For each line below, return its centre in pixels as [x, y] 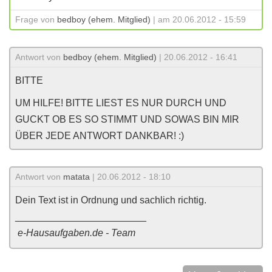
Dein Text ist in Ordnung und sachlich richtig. [111, 200]
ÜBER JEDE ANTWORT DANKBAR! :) [100, 136]
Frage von [36, 19]
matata [76, 177]
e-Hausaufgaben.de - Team [76, 233]
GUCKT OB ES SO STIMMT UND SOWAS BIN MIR [127, 119]
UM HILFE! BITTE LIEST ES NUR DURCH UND [121, 103]
